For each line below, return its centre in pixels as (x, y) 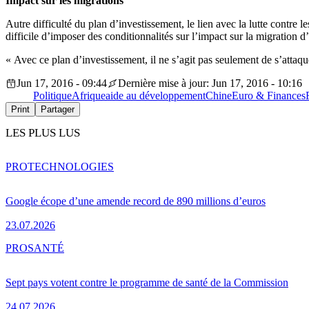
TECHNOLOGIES (71, 166)
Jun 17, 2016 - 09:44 (62, 83)
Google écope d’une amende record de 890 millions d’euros (136, 201)
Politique (52, 96)
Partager (58, 110)
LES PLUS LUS (43, 133)
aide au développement (156, 96)
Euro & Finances (269, 96)
